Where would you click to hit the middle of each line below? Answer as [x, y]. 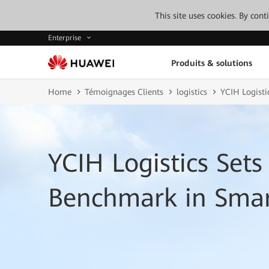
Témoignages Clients [124, 92]
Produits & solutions [211, 63]
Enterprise [66, 38]
